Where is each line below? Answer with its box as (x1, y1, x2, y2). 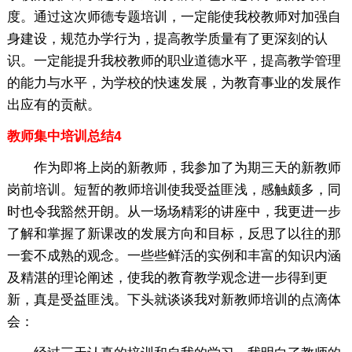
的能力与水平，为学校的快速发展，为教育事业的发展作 (6, 75, 341, 90)
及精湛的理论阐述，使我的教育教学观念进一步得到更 (6, 269, 328, 285)
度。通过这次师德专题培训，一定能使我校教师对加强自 (6, 9, 341, 24)
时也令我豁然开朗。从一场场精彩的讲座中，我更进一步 (6, 203, 341, 219)
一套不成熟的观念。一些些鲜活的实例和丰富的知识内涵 (6, 247, 341, 263)
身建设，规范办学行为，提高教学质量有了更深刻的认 (6, 31, 328, 46)
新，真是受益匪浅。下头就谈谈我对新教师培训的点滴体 (6, 291, 341, 307)
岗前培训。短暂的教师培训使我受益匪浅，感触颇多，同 (6, 181, 341, 197)
